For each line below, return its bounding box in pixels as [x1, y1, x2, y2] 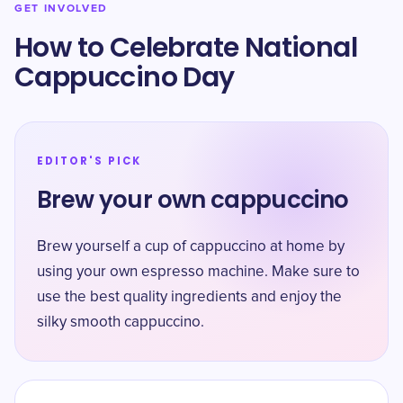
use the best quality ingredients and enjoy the [37, 290, 342, 305]
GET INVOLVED [14, 2, 109, 15]
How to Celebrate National [14, 29, 357, 67]
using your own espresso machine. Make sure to [37, 264, 360, 280]
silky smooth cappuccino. [37, 315, 204, 330]
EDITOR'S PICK [37, 154, 141, 168]
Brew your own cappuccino [37, 184, 349, 216]
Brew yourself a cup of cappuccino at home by [37, 239, 345, 255]
